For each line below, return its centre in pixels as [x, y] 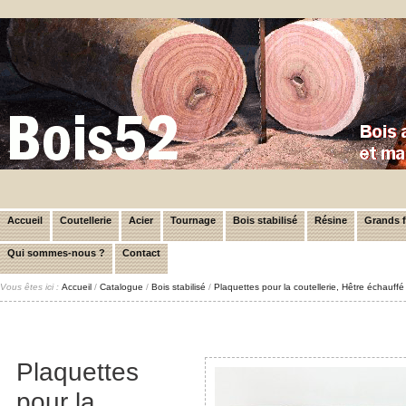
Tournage [193, 220]
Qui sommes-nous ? [56, 253]
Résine [331, 220]
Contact [141, 253]
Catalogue [121, 287]
